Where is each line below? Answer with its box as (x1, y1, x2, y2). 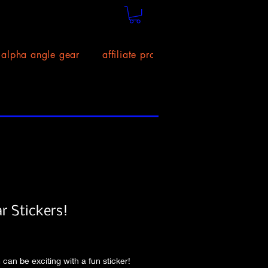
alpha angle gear (1, 48, 80, 62)
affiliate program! (102, 48, 182, 62)
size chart (204, 48, 248, 62)
